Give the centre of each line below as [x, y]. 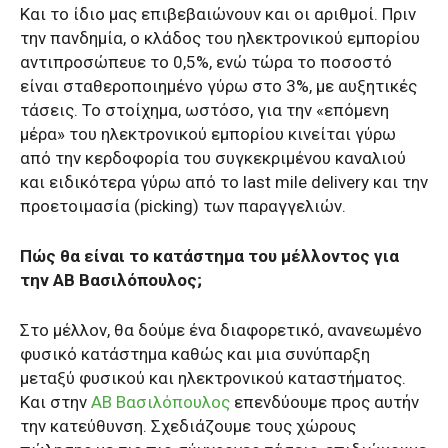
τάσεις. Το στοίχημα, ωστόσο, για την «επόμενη [204, 109]
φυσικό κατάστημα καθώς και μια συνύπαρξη [195, 353]
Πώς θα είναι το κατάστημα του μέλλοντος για [209, 255]
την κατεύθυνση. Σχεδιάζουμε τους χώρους [188, 425]
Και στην [55, 401]
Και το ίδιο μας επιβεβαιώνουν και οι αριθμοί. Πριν [218, 13]
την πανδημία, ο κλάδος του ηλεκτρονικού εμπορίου [220, 37]
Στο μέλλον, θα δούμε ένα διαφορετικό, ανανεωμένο [221, 329]
